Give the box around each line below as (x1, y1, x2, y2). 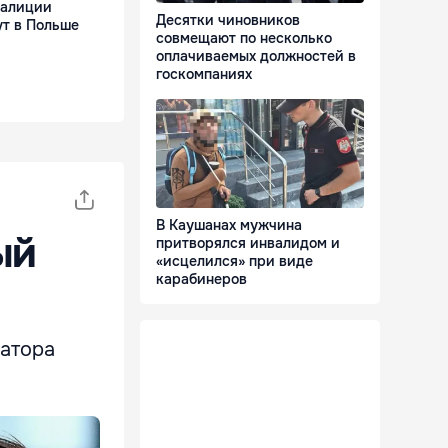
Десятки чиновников (156, 11, 300, 30)
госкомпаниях (156, 65, 252, 84)
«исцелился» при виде (156, 252, 313, 271)
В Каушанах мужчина (156, 216, 302, 235)
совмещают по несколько (156, 29, 332, 48)
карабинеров (156, 270, 247, 289)
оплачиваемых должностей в (156, 47, 356, 66)
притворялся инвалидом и (156, 234, 340, 253)
